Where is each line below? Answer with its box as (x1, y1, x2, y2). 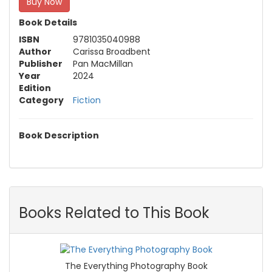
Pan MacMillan (73, 58, 133, 70)
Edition (19, 82, 51, 95)
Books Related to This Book (19, 203, 209, 223)
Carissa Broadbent (73, 46, 151, 58)
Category (19, 94, 64, 107)
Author (19, 46, 52, 58)
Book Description (19, 129, 99, 142)
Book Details (19, 16, 77, 29)
